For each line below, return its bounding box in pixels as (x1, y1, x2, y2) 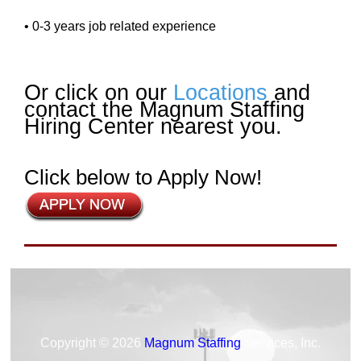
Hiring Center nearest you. (24, 114, 282, 139)
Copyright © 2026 (40, 335, 144, 350)
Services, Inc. (241, 335, 321, 350)
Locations (173, 81, 268, 105)
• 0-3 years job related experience (24, 19, 216, 33)
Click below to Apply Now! (24, 165, 262, 189)
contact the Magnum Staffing (24, 98, 305, 122)
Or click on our (24, 81, 173, 105)
